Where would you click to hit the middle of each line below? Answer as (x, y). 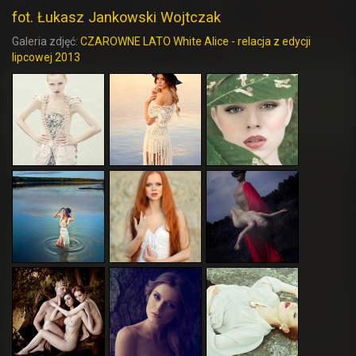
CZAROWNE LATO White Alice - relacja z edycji (195, 41)
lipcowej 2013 (46, 57)
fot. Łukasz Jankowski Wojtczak (116, 17)
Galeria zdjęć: (46, 41)
